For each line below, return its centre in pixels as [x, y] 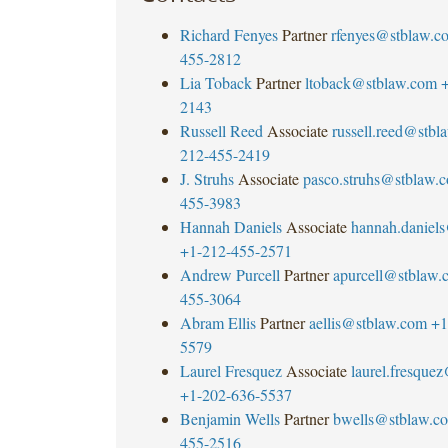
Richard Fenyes [228, 34]
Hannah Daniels [230, 226]
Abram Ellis [217, 322]
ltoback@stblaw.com [370, 82]
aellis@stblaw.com [367, 322]
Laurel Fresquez [230, 370]
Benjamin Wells [229, 418]
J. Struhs [206, 178]
